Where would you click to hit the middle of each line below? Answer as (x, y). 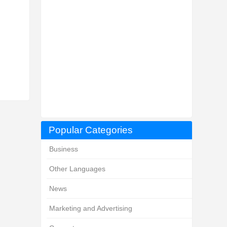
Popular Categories (90, 130)
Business (64, 149)
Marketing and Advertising (91, 208)
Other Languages (77, 169)
